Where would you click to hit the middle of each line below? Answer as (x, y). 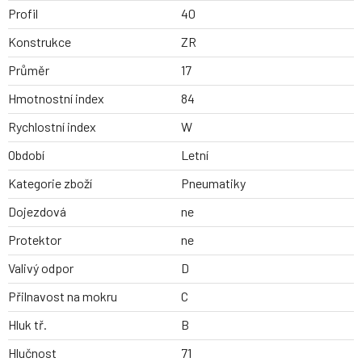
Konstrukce (40, 42)
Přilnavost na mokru (63, 297)
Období (26, 155)
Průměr (29, 70)
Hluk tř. (27, 325)
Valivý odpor (41, 268)
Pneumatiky (213, 183)
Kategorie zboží (50, 183)
